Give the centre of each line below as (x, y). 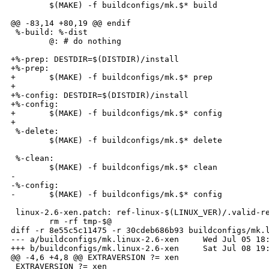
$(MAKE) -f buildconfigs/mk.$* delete (116, 141)
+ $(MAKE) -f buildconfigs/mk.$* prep (112, 77)
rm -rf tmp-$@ (61, 222)
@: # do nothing (66, 41)
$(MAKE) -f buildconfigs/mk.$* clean (114, 168)
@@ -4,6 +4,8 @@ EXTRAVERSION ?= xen (95, 258)
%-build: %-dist (49, 32)
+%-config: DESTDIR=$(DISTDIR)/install (100, 95)
